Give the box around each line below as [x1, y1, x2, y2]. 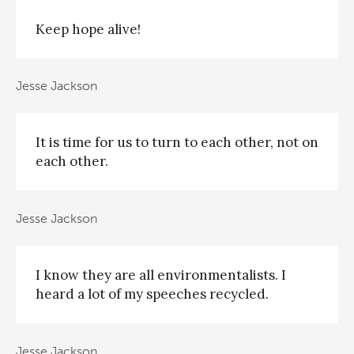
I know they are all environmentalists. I [36, 266, 286, 284]
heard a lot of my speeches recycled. [36, 285, 269, 303]
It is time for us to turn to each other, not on [36, 134, 318, 152]
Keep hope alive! [36, 20, 141, 38]
